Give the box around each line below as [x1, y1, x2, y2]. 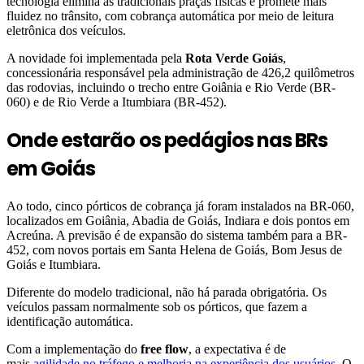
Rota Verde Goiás [185, 51, 283, 66]
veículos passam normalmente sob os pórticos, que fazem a [6, 299, 307, 314]
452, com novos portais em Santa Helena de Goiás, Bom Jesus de [6, 242, 342, 257]
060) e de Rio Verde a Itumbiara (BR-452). [6, 95, 227, 110]
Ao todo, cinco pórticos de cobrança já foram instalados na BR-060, [6, 198, 354, 213]
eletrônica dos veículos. [6, 24, 126, 38]
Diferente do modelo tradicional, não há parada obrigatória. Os [6, 284, 327, 299]
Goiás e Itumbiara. [6, 257, 101, 271]
